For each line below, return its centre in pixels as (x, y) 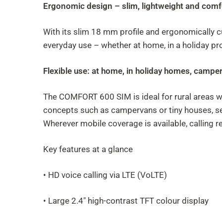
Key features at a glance (88, 149)
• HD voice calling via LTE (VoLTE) (105, 175)
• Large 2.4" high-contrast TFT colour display (126, 201)
